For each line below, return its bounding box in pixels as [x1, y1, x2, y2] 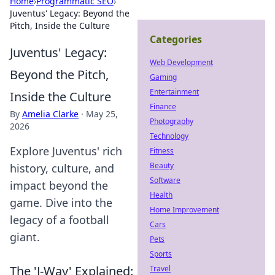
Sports [150, 249, 172, 259]
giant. [10, 230, 40, 244]
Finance [150, 101, 176, 112]
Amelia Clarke [22, 108, 79, 120]
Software [150, 175, 180, 185]
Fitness [150, 145, 174, 156]
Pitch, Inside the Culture [10, 20, 110, 31]
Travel [150, 263, 171, 274]
